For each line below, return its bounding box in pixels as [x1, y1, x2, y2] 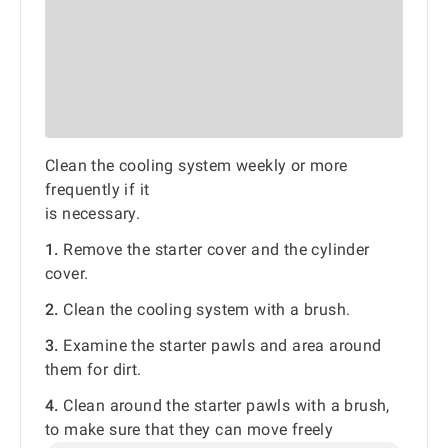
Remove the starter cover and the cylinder [58, 240, 370, 260]
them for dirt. [45, 360, 142, 380]
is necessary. [45, 204, 141, 224]
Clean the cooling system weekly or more [45, 156, 348, 176]
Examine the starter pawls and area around [58, 336, 382, 356]
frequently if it [45, 180, 150, 200]
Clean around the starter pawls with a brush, [58, 396, 390, 416]
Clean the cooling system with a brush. [58, 300, 351, 320]
